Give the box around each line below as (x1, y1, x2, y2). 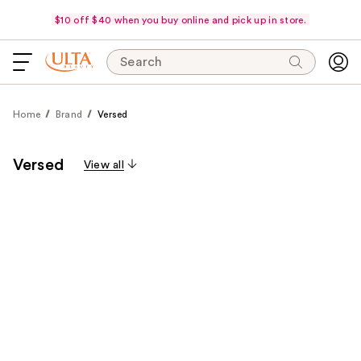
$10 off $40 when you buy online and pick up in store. (55, 15, 306, 25)
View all (83, 160, 124, 171)
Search (120, 56, 163, 68)
